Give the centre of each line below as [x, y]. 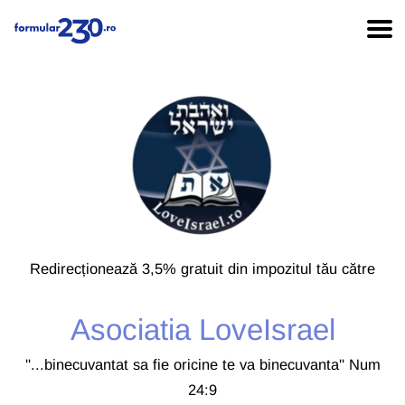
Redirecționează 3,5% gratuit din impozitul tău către [202, 268]
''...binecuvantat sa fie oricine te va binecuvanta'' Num [202, 365]
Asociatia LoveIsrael [202, 329]
